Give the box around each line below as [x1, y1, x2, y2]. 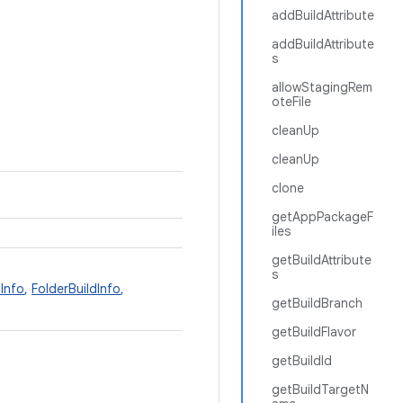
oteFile [272, 94, 311, 110]
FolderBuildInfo [31, 281, 121, 297]
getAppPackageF [272, 209, 373, 225]
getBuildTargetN [272, 381, 369, 398]
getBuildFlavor [272, 324, 356, 340]
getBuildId [272, 353, 332, 369]
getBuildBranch [272, 295, 363, 311]
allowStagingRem [272, 79, 372, 95]
